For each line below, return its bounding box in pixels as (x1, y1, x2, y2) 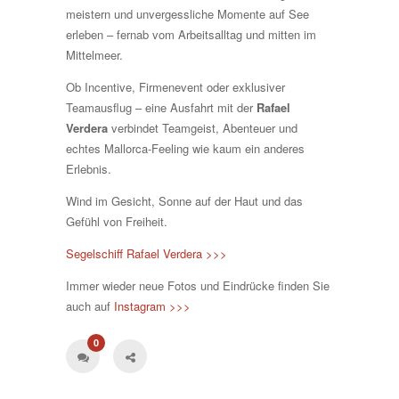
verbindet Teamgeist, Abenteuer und (108, 118, 297, 136)
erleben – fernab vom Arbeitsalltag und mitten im (66, 25, 316, 43)
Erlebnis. (66, 159, 111, 177)
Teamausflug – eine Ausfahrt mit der (66, 98, 256, 116)
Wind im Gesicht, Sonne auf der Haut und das (66, 191, 303, 209)
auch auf (66, 297, 114, 314)
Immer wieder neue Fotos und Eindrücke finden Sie (66, 276, 330, 294)
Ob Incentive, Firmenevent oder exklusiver (66, 77, 285, 95)
